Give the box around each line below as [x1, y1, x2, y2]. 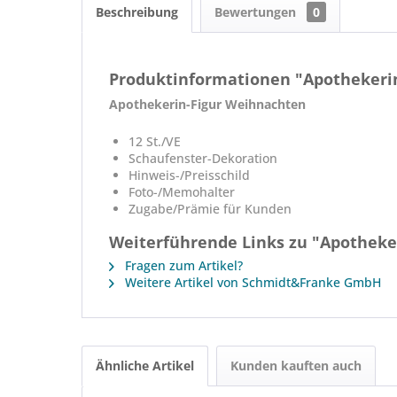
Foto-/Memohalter [128, 183, 235, 200]
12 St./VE [128, 133, 181, 150]
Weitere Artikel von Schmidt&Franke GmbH [121, 274, 381, 291]
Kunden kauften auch [230, 357, 362, 374]
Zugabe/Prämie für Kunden [128, 200, 292, 217]
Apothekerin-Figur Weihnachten [109, 96, 306, 113]
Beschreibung [96, 4, 178, 20]
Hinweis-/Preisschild [128, 167, 250, 183]
